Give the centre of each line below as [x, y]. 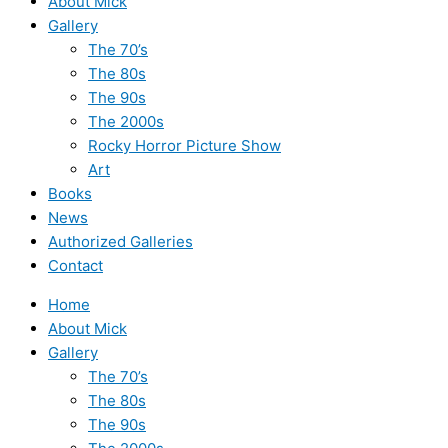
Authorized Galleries [120, 241]
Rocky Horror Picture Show [184, 145]
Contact [75, 265]
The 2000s [126, 121]
